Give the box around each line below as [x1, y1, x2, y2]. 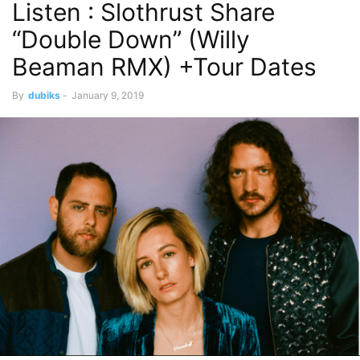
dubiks [28, 89, 60, 101]
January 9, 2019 [72, 89, 144, 101]
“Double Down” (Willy [12, 25, 250, 54]
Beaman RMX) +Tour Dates [12, 52, 317, 81]
